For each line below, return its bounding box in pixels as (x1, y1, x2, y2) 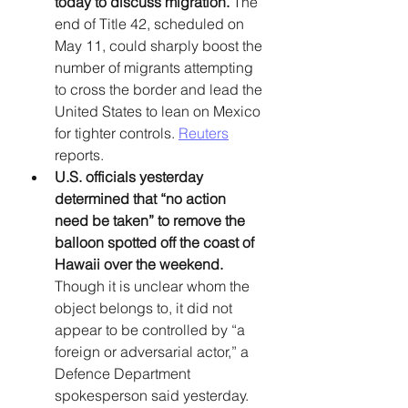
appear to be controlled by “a (55, 320, 249, 339)
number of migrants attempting (55, 57, 257, 76)
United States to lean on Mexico (55, 101, 264, 120)
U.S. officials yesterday (55, 167, 207, 186)
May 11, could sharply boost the (55, 36, 266, 55)
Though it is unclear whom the (55, 276, 253, 295)
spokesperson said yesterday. (55, 385, 252, 404)
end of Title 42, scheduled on (55, 14, 248, 33)
